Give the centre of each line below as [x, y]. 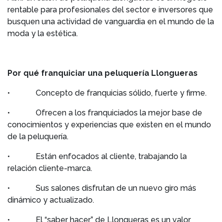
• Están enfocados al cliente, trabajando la [97, 156]
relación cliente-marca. [50, 168]
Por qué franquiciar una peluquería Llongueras [103, 73]
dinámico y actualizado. [51, 200]
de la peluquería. [38, 137]
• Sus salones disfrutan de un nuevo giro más [102, 188]
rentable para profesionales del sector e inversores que [110, 10]
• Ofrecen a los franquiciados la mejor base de [105, 113]
